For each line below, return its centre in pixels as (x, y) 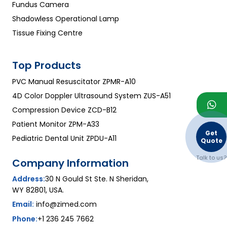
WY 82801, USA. (38, 190)
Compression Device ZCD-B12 (64, 110)
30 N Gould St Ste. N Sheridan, (97, 179)
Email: (23, 204)
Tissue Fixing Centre (47, 33)
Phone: (25, 219)
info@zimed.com (66, 204)
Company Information (70, 163)
